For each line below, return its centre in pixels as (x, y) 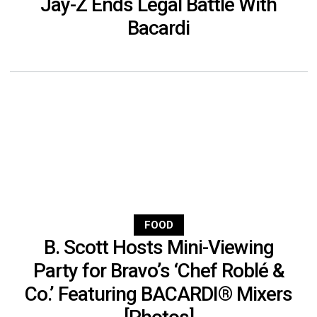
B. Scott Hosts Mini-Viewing (158, 247)
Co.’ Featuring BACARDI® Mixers (158, 294)
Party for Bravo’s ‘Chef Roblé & (158, 270)
